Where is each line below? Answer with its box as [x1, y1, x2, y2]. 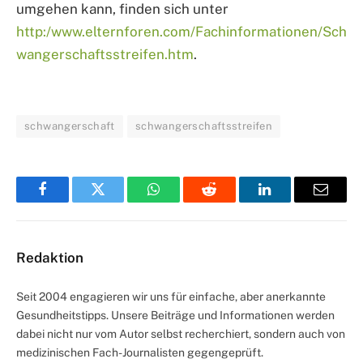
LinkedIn [263, 194, 318, 209]
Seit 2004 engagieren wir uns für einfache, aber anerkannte [16, 289, 326, 303]
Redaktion [16, 249, 83, 266]
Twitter [96, 194, 139, 209]
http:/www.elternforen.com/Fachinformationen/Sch [16, 23, 347, 40]
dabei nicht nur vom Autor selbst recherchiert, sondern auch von [16, 327, 345, 340]
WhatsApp [152, 194, 216, 209]
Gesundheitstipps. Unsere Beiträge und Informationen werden [16, 308, 335, 322]
